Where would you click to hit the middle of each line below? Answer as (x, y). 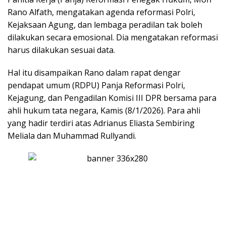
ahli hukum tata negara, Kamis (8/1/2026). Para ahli (104, 110)
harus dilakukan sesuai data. (61, 50)
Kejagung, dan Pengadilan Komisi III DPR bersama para (112, 98)
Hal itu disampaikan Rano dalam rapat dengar (94, 72)
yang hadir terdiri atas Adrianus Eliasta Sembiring (101, 123)
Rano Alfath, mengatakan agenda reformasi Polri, (101, 12)
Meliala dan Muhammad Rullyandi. (72, 135)
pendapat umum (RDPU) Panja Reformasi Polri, (96, 85)
